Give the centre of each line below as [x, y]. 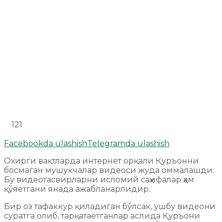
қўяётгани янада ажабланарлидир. [77, 189]
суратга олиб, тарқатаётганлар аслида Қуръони [102, 216]
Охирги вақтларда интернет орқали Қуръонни [101, 161]
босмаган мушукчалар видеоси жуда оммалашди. [109, 170]
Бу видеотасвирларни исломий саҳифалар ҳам [99, 179]
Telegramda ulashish [128, 143]
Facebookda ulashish [46, 143]
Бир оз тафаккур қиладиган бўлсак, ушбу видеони [110, 206]
